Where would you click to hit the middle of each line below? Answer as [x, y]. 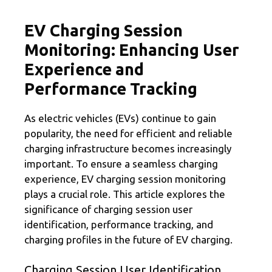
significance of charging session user [108, 209]
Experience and [84, 70]
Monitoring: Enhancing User [132, 50]
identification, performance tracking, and [119, 225]
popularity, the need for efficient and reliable [128, 134]
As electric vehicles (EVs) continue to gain [120, 118]
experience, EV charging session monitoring [125, 179]
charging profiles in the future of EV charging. [128, 240]
